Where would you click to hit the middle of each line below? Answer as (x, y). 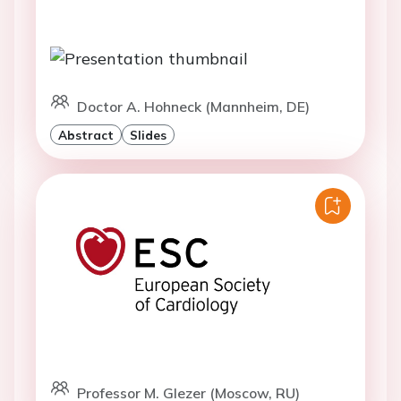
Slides (148, 134)
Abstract (86, 134)
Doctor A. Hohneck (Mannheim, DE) (193, 106)
